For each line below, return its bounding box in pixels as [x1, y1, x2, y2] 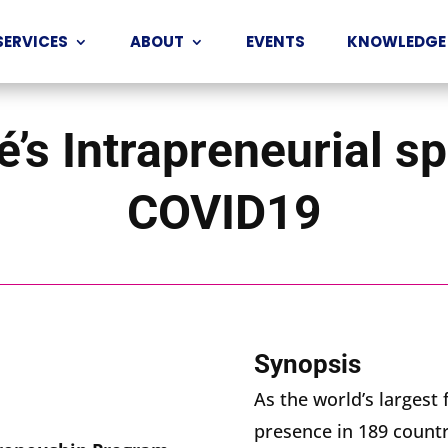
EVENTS [245, 30, 305, 52]
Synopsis [253, 348, 361, 379]
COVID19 [126, 184, 322, 241]
